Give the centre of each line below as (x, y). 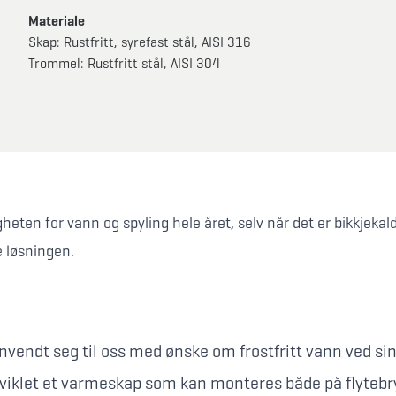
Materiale (57, 21)
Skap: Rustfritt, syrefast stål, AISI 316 (140, 42)
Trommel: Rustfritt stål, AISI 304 (124, 63)
